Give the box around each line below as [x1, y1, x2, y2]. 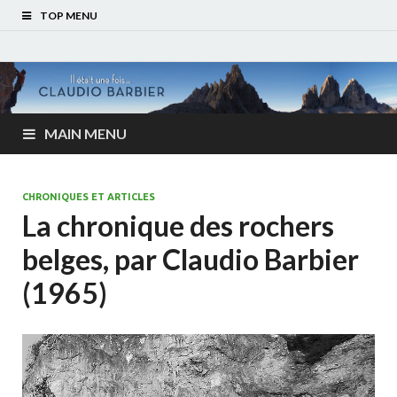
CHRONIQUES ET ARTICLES [22, 191, 155, 203]
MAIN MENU [44, 125, 127, 143]
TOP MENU [40, 9, 97, 22]
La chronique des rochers [22, 208, 334, 244]
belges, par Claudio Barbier [22, 242, 359, 277]
